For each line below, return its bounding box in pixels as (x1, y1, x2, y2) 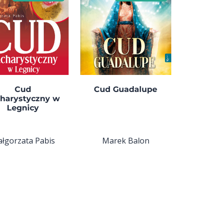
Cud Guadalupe (94, 85, 158, 94)
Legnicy (6, 103, 39, 113)
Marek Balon (102, 135, 149, 146)
